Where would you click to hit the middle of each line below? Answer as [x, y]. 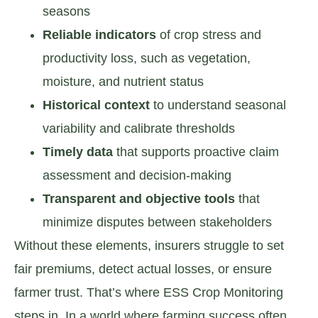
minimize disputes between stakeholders [157, 222]
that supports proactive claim [196, 152]
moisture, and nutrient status [123, 81]
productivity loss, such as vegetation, [147, 58]
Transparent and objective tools [139, 198]
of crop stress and [209, 34]
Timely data [78, 152]
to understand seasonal [218, 105]
